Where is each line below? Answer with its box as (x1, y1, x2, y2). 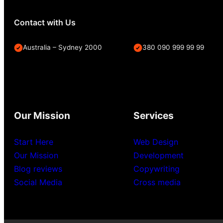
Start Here (14, 136, 53, 147)
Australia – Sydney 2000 (23, 43, 102, 51)
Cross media (133, 177, 181, 187)
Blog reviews (14, 163, 62, 174)
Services (133, 109, 174, 121)
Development (133, 150, 184, 160)
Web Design (133, 136, 178, 147)
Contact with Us (14, 17, 76, 28)
